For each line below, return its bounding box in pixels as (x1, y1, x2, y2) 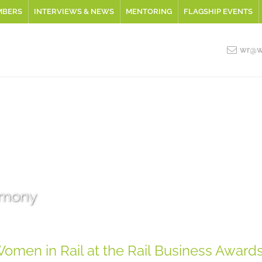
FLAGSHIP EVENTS (183, 7, 253, 16)
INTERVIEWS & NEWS (33, 7, 114, 16)
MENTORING (125, 7, 172, 16)
